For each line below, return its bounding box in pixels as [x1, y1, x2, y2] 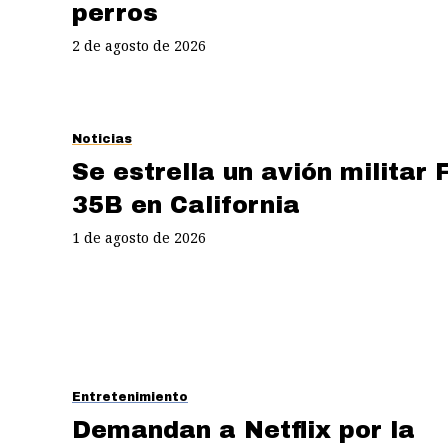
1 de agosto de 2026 [72, 227, 206, 247]
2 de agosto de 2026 [72, 35, 206, 55]
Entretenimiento [72, 390, 188, 404]
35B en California [72, 191, 300, 218]
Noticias [72, 132, 132, 146]
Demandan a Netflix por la [72, 416, 415, 443]
